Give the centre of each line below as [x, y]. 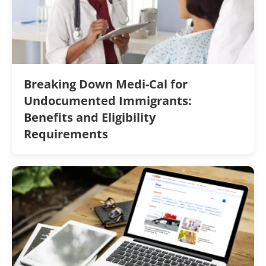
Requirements [67, 134]
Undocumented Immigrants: [108, 100]
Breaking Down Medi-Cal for [106, 84]
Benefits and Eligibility [90, 117]
